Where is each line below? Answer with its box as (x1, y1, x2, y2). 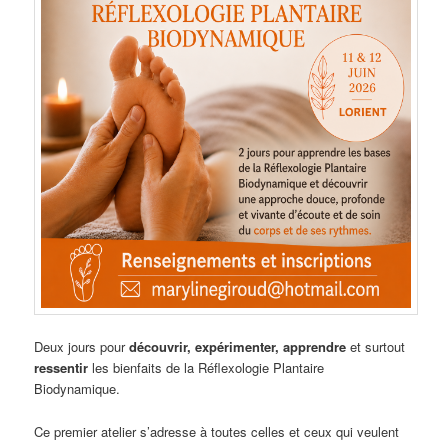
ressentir (34, 358, 89, 378)
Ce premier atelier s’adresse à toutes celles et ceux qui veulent (34, 421, 400, 441)
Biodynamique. (34, 379, 121, 399)
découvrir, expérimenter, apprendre (129, 337, 351, 357)
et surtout (350, 337, 406, 357)
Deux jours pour (34, 337, 130, 357)
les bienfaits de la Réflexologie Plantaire (88, 358, 325, 378)
